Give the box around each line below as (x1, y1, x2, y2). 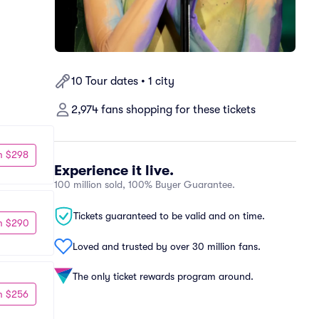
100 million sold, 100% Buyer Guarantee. (54, 179, 235, 190)
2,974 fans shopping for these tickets (71, 103, 256, 116)
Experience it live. (54, 162, 174, 179)
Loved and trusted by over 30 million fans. (73, 240, 261, 252)
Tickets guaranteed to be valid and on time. (73, 210, 265, 221)
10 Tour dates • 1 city (71, 75, 174, 88)
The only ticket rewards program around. (73, 270, 253, 282)
